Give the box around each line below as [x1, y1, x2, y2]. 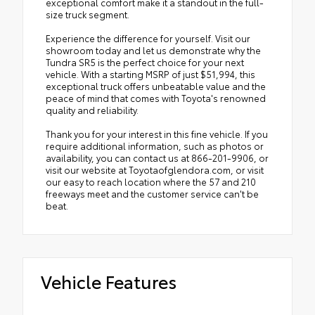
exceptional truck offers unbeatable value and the [46, 79, 266, 93]
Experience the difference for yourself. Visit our [46, 32, 250, 45]
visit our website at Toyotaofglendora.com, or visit [46, 163, 264, 176]
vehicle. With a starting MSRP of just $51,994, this [46, 67, 255, 81]
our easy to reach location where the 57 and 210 [46, 175, 256, 188]
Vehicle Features [41, 269, 176, 294]
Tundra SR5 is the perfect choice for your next [46, 56, 244, 69]
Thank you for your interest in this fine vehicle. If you [46, 127, 268, 141]
